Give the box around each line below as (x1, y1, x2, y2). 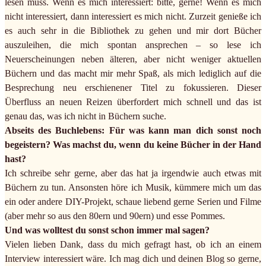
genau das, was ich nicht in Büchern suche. (5, 111, 166, 122)
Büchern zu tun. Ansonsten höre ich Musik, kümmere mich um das (5, 182, 261, 193)
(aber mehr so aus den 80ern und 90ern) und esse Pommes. (5, 211, 225, 221)
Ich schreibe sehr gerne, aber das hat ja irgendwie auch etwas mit (5, 168, 261, 179)
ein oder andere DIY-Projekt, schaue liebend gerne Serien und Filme (5, 197, 261, 207)
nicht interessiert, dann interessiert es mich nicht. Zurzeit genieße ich (5, 11, 261, 22)
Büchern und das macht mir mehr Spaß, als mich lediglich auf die (5, 68, 261, 79)
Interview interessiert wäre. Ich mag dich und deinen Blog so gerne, (5, 254, 261, 264)
